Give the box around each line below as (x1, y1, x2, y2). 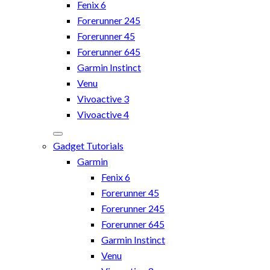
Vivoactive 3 (77, 92, 129, 104)
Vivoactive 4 (77, 108, 129, 120)
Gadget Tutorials (53, 139, 124, 151)
